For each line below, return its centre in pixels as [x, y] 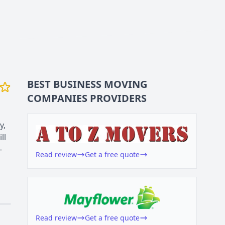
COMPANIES [58, 98]
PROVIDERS [119, 98]
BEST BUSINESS [65, 84]
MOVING [126, 84]
